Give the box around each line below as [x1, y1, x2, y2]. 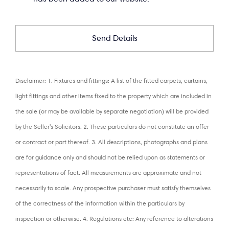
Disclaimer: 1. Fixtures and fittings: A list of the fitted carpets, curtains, [15, 77, 208, 84]
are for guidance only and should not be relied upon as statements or [15, 153, 205, 161]
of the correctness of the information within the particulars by [15, 199, 185, 207]
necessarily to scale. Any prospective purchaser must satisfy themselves [15, 184, 211, 192]
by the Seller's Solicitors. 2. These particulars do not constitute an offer [15, 123, 209, 130]
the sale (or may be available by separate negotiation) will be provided [15, 107, 209, 115]
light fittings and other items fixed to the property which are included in [15, 92, 212, 100]
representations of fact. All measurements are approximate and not [15, 169, 201, 176]
